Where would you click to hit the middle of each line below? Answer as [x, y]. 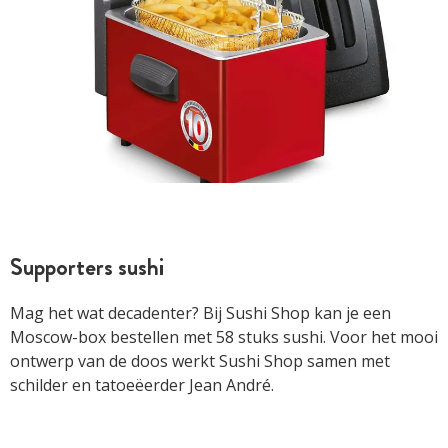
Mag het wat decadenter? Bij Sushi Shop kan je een [200, 313]
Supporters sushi [87, 267]
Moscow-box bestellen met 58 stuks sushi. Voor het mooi [224, 337]
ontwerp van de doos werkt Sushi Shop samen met [200, 361]
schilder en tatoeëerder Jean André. [142, 385]
